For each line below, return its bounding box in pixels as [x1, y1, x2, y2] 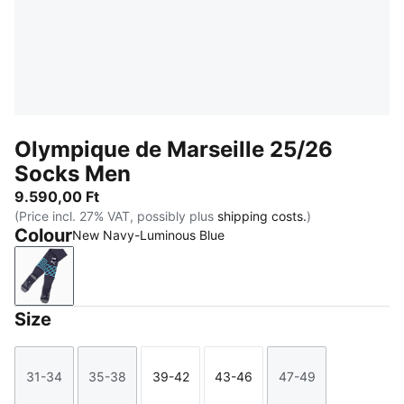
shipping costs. [217, 208, 307, 224]
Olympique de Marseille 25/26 [14, 136, 333, 162]
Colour [14, 225, 72, 246]
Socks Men [14, 161, 131, 187]
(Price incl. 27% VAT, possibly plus [14, 208, 217, 224]
